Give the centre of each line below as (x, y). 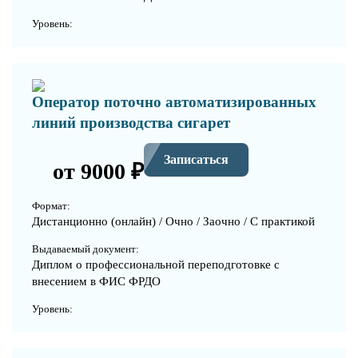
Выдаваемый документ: (86, 249)
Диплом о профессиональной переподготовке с (156, 264)
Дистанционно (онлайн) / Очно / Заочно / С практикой (173, 221)
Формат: (51, 205)
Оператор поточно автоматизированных (174, 101)
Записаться (196, 160)
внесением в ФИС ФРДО (96, 281)
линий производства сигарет (131, 122)
